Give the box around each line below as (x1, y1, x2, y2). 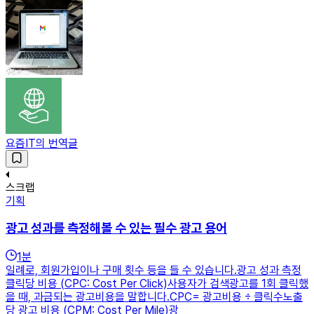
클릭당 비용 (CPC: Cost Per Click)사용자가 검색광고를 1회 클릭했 (6, 277, 308, 291)
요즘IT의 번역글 (6, 136, 78, 150)
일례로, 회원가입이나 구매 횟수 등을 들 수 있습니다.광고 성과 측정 (6, 264, 301, 278)
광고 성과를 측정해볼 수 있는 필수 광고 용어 (6, 220, 227, 237)
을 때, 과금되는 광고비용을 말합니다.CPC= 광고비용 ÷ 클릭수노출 (6, 290, 303, 304)
